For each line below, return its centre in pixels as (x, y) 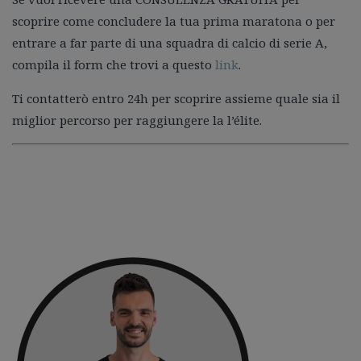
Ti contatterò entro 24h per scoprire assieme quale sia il (176, 98)
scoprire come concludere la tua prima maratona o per (174, 21)
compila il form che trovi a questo (114, 64)
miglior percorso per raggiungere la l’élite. (137, 120)
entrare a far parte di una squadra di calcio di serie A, (170, 43)
